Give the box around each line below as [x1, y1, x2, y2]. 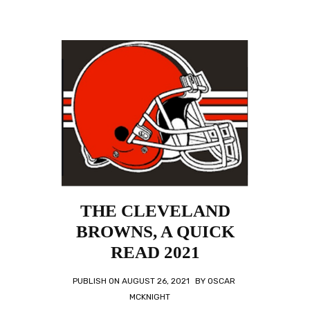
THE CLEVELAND [80, 201, 230, 220]
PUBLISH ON [72, 276, 122, 286]
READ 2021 [110, 243, 200, 262]
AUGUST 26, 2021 [121, 276, 190, 286]
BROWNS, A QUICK [75, 222, 235, 241]
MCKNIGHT [129, 292, 170, 302]
